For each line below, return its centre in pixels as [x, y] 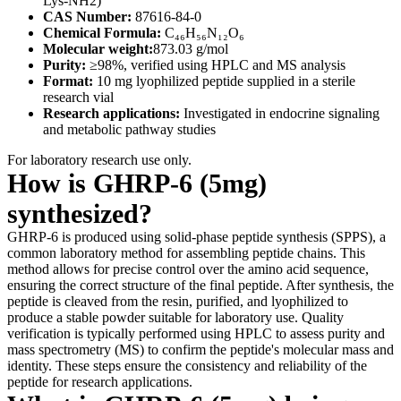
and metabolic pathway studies [129, 129]
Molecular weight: [98, 48]
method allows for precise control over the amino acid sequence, [188, 269]
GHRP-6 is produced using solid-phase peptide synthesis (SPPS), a [196, 236]
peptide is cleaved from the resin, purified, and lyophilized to [178, 301]
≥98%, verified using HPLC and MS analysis [216, 64]
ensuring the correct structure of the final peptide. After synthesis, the [200, 285]
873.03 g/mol [191, 48]
